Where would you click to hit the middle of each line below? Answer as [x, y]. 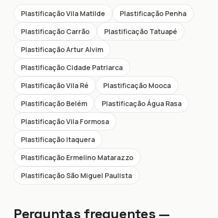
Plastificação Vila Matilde [63, 13]
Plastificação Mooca [137, 85]
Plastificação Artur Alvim [62, 49]
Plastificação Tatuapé [141, 31]
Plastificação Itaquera [58, 139]
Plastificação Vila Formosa [65, 121]
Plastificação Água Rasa [142, 103]
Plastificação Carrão [55, 31]
